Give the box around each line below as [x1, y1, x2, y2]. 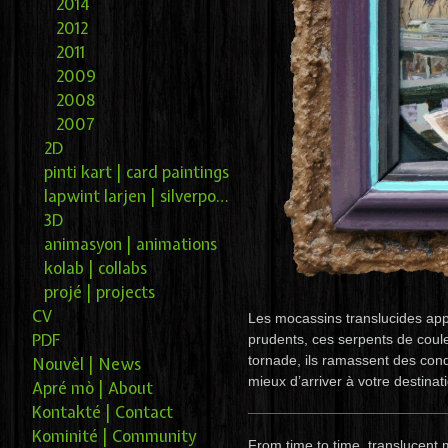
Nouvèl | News [32, 353, 141, 376]
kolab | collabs [44, 257, 147, 280]
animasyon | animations [44, 233, 217, 256]
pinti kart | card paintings [44, 161, 229, 184]
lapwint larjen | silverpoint [216, 185, 229, 208]
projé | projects [44, 281, 155, 304]
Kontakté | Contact [32, 401, 173, 424]
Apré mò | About [32, 377, 153, 400]
